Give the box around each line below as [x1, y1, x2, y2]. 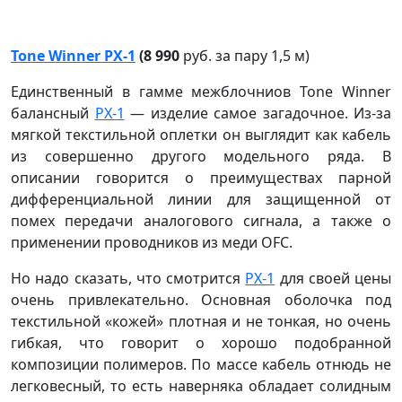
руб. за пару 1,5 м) [179, 45, 310, 66]
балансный [11, 102, 95, 123]
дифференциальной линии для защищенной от [11, 188, 391, 209]
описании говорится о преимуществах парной [11, 167, 391, 188]
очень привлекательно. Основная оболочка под [11, 289, 391, 310]
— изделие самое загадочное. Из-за [124, 102, 391, 123]
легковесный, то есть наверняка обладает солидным [11, 375, 391, 396]
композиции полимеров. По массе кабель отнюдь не [11, 354, 391, 374]
